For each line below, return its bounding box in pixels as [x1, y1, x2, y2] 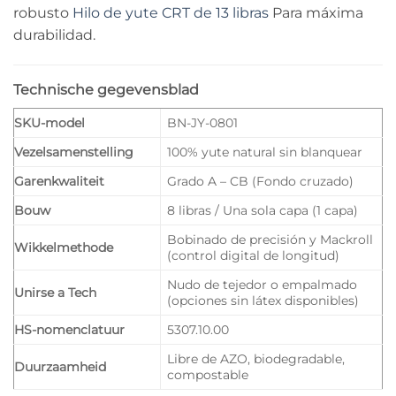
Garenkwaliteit [14, 172, 104, 189]
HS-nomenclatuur [14, 321, 125, 338]
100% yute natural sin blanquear [167, 143, 363, 160]
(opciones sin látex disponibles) [167, 292, 360, 308]
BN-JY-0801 [167, 114, 239, 131]
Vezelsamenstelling [14, 143, 133, 160]
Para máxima [269, 4, 363, 21]
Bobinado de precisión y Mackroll [167, 231, 374, 247]
